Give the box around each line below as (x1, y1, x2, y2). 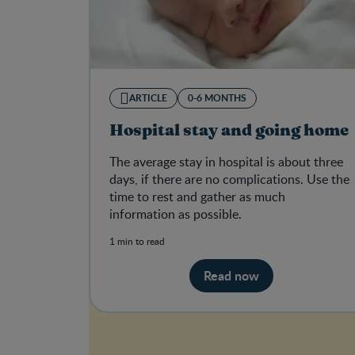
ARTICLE (129, 91, 167, 105)
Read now (204, 266, 259, 285)
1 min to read (109, 235, 165, 248)
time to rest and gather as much (109, 188, 285, 206)
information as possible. (109, 205, 242, 223)
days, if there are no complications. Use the (109, 170, 349, 189)
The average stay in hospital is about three (109, 153, 343, 171)
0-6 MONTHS (188, 91, 246, 105)
